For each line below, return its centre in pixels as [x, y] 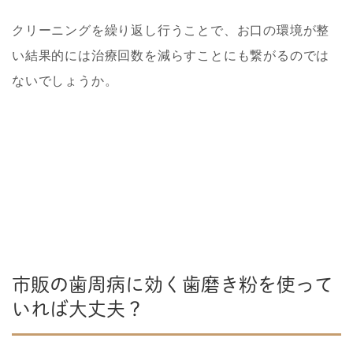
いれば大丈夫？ [78, 309]
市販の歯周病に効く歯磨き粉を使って [173, 285]
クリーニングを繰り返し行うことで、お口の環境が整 [171, 31]
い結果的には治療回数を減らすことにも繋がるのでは [171, 56]
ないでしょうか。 [65, 81]
